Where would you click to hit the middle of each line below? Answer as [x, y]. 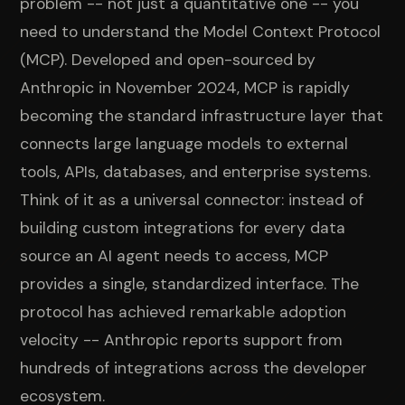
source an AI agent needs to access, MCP [174, 255]
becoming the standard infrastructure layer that [202, 115]
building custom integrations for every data [183, 227]
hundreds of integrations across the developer [194, 367]
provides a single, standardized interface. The [190, 283]
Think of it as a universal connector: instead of [192, 199]
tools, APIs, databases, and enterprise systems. [196, 171]
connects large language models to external [184, 143]
